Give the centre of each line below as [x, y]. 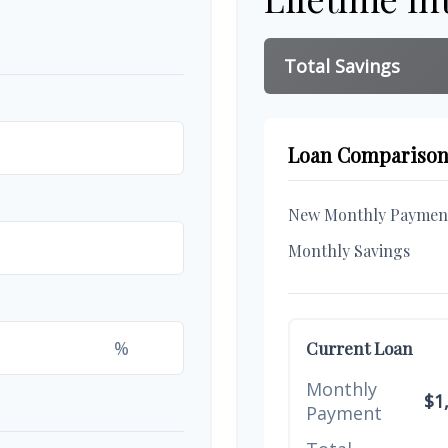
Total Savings [342, 65]
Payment [344, 412]
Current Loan [359, 347]
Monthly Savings [349, 251]
